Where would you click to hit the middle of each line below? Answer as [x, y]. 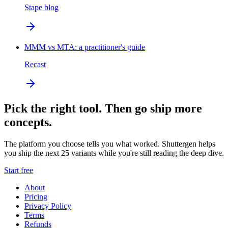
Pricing [36, 196]
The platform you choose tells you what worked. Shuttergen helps [110, 144]
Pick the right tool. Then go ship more [103, 108]
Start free [19, 170]
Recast [35, 64]
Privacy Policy [48, 206]
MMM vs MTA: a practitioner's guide [85, 47]
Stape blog [41, 7]
